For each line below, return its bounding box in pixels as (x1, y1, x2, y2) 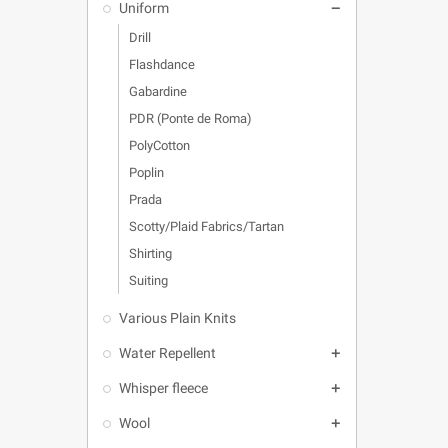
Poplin (129, 165, 164, 180)
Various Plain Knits (119, 310, 236, 326)
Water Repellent (119, 345, 216, 361)
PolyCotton (129, 138, 190, 153)
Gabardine (129, 84, 187, 99)
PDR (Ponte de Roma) (129, 111, 252, 126)
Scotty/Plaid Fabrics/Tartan (129, 219, 284, 234)
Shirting (129, 246, 172, 261)
